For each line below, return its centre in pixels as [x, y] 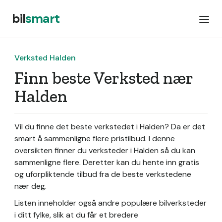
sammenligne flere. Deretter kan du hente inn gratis [107, 162]
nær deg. [30, 186]
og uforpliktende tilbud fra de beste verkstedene [103, 174]
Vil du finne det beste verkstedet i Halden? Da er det [110, 127]
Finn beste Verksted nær [104, 78]
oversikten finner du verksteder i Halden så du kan [105, 150]
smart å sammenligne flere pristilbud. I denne [95, 139]
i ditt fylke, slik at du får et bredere [76, 215]
